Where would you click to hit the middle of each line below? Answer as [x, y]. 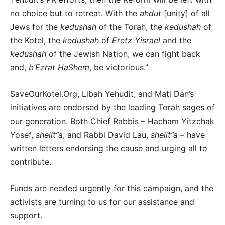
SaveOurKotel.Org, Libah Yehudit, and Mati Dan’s [102, 94]
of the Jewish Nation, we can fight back [123, 53]
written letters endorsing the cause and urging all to [109, 148]
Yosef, [23, 134]
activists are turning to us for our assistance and [102, 202]
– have [191, 134]
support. [26, 215]
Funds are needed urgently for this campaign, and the [112, 188]
